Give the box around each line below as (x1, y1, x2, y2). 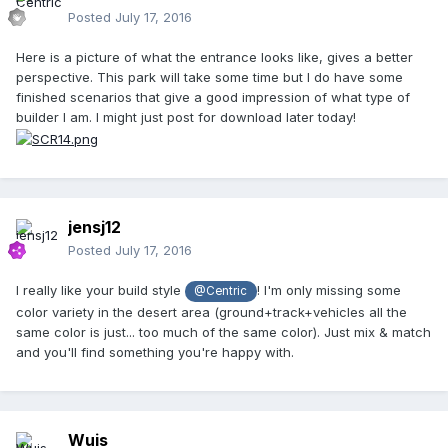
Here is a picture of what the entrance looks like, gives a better (16, 49, 413, 66)
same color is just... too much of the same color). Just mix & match (16, 323, 431, 340)
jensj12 (68, 217, 121, 238)
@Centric (194, 284, 248, 299)
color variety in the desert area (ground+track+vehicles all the (16, 303, 407, 320)
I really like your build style (16, 282, 185, 299)
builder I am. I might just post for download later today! (16, 109, 356, 126)
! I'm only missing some (256, 282, 401, 299)
